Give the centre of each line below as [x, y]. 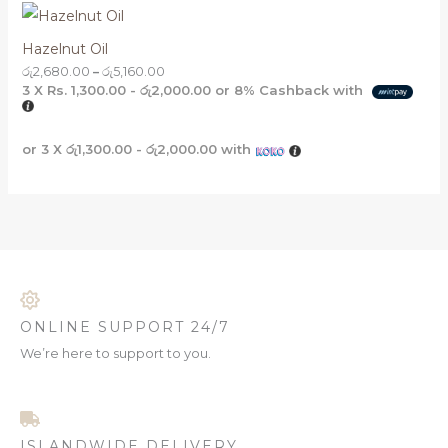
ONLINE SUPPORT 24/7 [125, 326]
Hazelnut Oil [64, 49]
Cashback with [310, 90]
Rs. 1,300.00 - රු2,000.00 [128, 90]
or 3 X [43, 149]
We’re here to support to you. [115, 352]
